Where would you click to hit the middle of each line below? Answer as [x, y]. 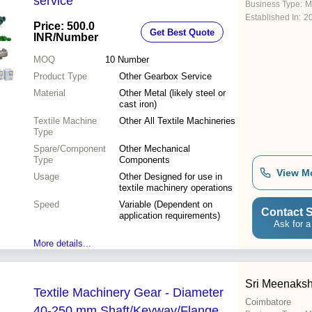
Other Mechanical [155, 149]
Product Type [60, 77]
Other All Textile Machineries [177, 121]
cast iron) [138, 104]
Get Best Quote [182, 32]
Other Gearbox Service [165, 77]
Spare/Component [70, 149]
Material [49, 93]
